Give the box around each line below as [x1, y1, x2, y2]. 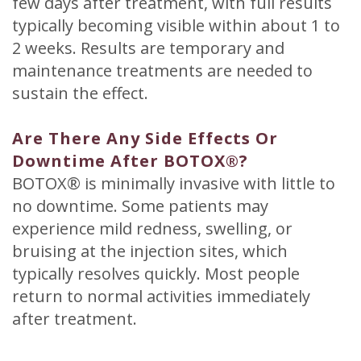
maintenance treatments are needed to [12, 59, 313, 81]
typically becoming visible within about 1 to [12, 14, 340, 36]
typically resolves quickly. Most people [12, 262, 300, 284]
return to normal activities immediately [12, 284, 310, 307]
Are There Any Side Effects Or [12, 127, 278, 149]
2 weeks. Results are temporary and [12, 36, 284, 59]
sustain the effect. [12, 81, 148, 104]
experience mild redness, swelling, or [12, 217, 293, 239]
